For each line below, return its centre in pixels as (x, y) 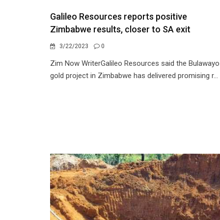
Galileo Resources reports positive (119, 16)
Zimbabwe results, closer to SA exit (120, 29)
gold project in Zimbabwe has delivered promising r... (134, 76)
